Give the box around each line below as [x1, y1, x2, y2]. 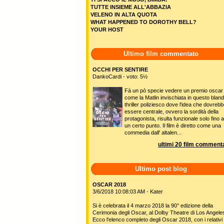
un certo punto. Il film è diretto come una [124, 122, 221, 128]
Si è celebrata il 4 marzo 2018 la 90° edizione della [92, 202, 213, 208]
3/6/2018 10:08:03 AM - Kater [92, 188, 163, 194]
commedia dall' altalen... [124, 129, 181, 135]
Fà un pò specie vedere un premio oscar [124, 87, 223, 93]
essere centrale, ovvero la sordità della [124, 108, 218, 114]
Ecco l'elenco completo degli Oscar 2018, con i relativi [92, 216, 222, 222]
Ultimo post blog [135, 165, 187, 172]
